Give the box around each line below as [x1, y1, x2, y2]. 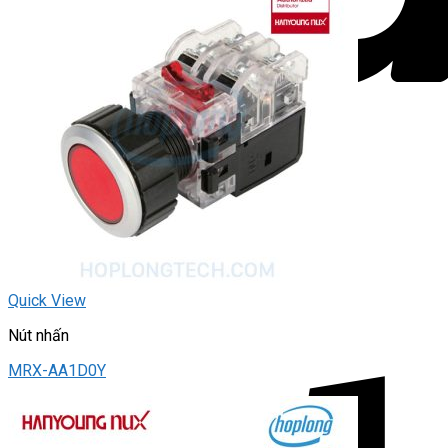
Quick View [8, 291, 86, 311]
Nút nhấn [8, 326, 69, 346]
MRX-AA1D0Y [8, 361, 106, 381]
